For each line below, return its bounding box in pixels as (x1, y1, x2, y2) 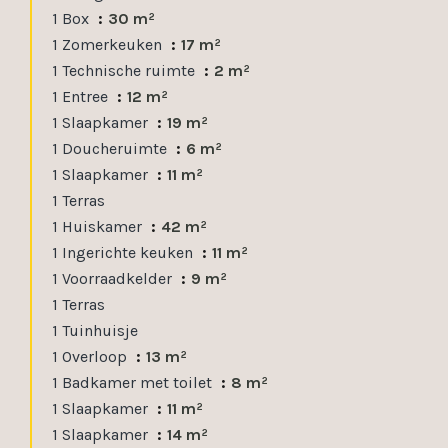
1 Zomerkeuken (52, 35, 166, 54)
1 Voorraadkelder (52, 269, 176, 288)
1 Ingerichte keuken (52, 243, 197, 262)
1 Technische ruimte (52, 61, 199, 80)
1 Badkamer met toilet (52, 373, 216, 392)
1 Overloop (52, 347, 131, 366)
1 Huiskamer (52, 217, 146, 236)
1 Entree (52, 87, 112, 106)
